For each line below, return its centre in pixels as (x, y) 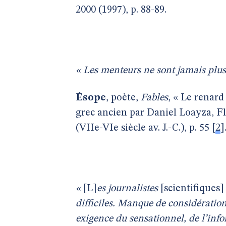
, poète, (123, 98)
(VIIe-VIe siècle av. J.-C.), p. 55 (143, 128)
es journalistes (129, 189)
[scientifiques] (192, 189)
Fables (154, 98)
